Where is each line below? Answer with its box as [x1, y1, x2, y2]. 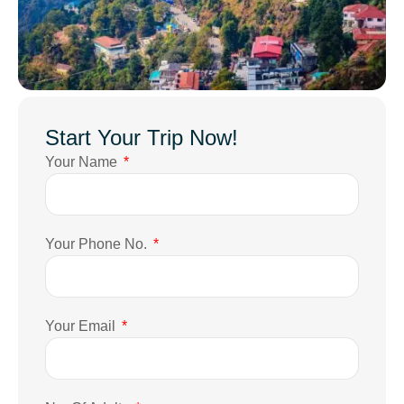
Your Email [45, 318, 119, 335]
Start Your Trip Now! [45, 125, 238, 151]
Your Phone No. [45, 236, 151, 252]
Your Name [45, 154, 121, 170]
